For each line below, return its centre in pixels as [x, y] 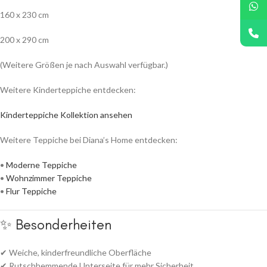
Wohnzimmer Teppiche [49, 178]
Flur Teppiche [31, 191]
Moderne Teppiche [41, 165]
